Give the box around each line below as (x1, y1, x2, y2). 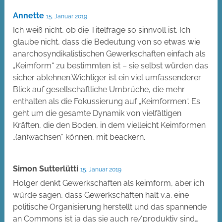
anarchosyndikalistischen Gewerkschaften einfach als (13, 49, 206, 59)
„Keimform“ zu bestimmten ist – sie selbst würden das (13, 61, 209, 71)
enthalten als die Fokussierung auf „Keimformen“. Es (13, 97, 201, 107)
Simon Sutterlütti (13, 164, 79, 174)
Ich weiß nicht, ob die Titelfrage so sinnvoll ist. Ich (13, 25, 191, 35)
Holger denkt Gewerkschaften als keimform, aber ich (13, 178, 205, 188)
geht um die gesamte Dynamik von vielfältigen (13, 109, 182, 118)
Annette (13, 11, 45, 21)
